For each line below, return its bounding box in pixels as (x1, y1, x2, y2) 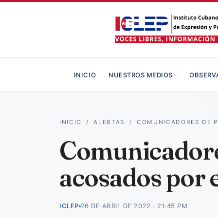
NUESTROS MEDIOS (109, 71, 173, 79)
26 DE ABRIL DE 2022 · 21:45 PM (80, 202, 188, 210)
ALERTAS (93, 119, 125, 126)
